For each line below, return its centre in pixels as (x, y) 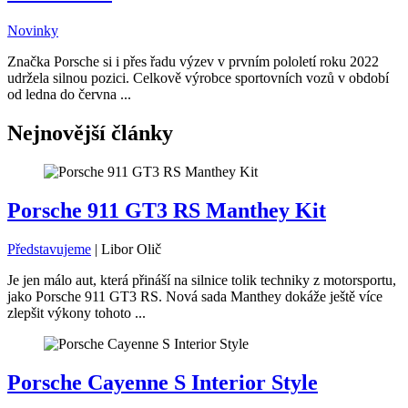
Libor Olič (131, 249)
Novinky (33, 31)
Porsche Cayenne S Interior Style (163, 382)
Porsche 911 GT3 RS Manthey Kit (167, 210)
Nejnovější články (90, 133)
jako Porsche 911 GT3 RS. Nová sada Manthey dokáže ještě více (195, 296)
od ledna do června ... (69, 94)
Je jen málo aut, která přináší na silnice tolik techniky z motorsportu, (202, 280)
